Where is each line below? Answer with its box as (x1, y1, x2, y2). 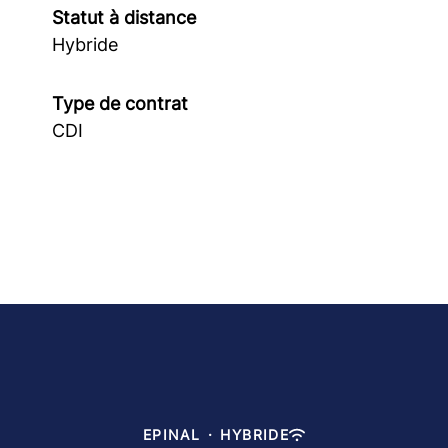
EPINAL (142, 426, 201, 443)
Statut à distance (52, 7, 196, 28)
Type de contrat (52, 93, 188, 114)
